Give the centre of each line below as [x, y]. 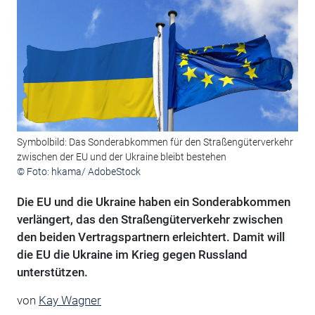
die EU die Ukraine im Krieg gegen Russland [132, 255]
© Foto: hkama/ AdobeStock [78, 172]
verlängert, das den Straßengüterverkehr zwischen [149, 220]
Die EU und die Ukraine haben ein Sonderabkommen [153, 202]
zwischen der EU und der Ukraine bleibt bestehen [121, 157]
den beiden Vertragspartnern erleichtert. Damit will [150, 237]
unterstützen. [52, 272]
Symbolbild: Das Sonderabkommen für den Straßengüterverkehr [155, 142]
